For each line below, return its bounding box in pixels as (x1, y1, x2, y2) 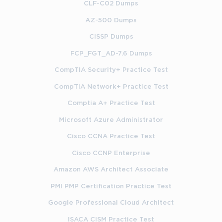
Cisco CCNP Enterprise (72, 150, 150, 156)
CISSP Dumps (89, 34, 133, 40)
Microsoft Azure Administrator (59, 116, 163, 123)
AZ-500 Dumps (85, 17, 137, 23)
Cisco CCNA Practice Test (67, 133, 155, 140)
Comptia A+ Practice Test (67, 100, 155, 107)
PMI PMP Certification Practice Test (51, 183, 171, 189)
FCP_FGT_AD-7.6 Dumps (70, 50, 152, 56)
